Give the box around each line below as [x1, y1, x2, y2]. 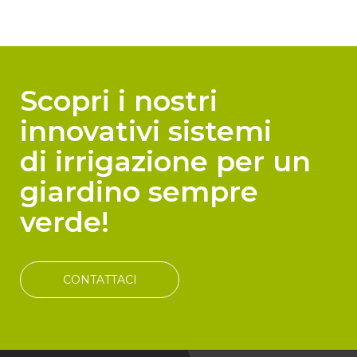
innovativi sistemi [20, 114, 272, 148]
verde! [20, 205, 109, 239]
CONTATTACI [62, 273, 137, 287]
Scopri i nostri [20, 84, 218, 118]
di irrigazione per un [20, 144, 311, 178]
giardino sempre [20, 175, 258, 209]
